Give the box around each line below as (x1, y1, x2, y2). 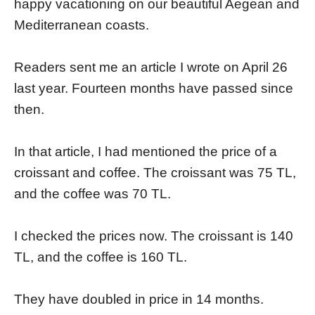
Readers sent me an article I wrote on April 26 (14, 60, 288, 75)
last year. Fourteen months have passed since (14, 81, 293, 96)
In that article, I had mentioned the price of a (14, 144, 277, 160)
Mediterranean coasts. (14, 18, 149, 33)
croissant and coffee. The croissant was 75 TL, (14, 165, 296, 181)
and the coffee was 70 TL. (14, 186, 171, 202)
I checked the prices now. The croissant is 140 (14, 229, 293, 244)
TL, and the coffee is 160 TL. (14, 250, 187, 265)
